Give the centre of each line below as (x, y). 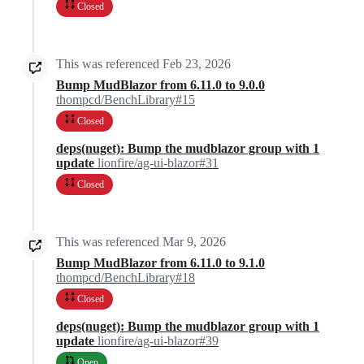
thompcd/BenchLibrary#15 (126, 100)
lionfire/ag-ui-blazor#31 (158, 163)
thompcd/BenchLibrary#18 (126, 278)
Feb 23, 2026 (197, 64)
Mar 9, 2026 (194, 242)
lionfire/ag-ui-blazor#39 (158, 341)
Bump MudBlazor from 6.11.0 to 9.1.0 (160, 263)
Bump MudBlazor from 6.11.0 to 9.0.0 (160, 85)
